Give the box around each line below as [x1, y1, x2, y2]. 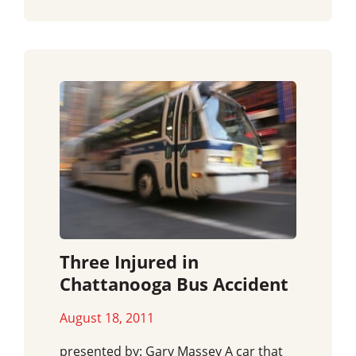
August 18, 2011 [60, 308, 154, 327]
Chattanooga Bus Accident [60, 271, 288, 296]
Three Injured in [60, 249, 199, 274]
